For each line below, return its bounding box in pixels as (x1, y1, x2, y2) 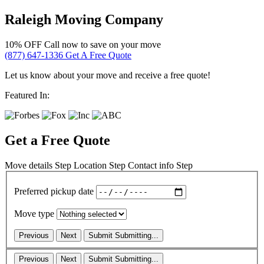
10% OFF (5, 39, 44, 50)
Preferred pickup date (14, 186, 94, 197)
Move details (5, 160, 52, 171)
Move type (14, 208, 54, 219)
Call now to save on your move (44, 39, 161, 50)
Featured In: (5, 90, 49, 101)
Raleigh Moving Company (5, 12, 163, 28)
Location (74, 160, 107, 171)
